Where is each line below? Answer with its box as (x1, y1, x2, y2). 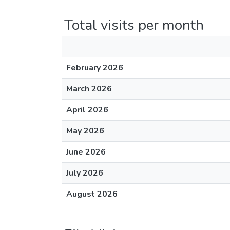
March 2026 (66, 83, 112, 94)
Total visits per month (64, 15, 204, 35)
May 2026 (66, 125, 104, 137)
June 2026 (66, 146, 106, 158)
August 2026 (66, 188, 118, 200)
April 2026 (66, 104, 108, 116)
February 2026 (66, 62, 123, 73)
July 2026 (66, 167, 103, 179)
